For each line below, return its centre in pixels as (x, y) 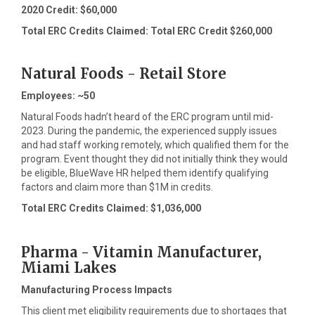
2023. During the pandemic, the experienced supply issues (149, 131)
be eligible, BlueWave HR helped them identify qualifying (145, 173)
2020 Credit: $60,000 (69, 10)
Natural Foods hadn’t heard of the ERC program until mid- (147, 117)
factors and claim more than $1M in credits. (117, 187)
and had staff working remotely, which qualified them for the (155, 145)
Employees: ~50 (58, 96)
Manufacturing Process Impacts (97, 290)
